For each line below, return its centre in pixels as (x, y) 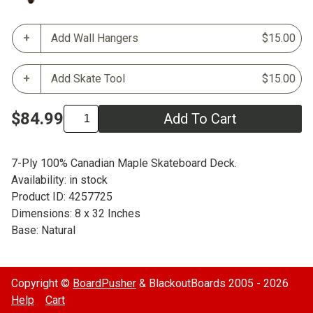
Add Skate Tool (88, 78)
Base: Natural (43, 230)
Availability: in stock (59, 180)
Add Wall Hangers (95, 38)
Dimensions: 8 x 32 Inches (76, 213)
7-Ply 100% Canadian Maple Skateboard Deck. (124, 163)
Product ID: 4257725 (62, 196)
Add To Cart (200, 118)
